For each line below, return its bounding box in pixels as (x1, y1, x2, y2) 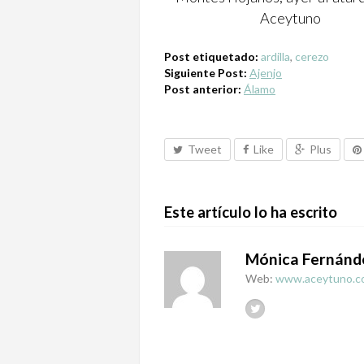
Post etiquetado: (164, 50, 258, 64)
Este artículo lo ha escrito (164, 203, 337, 222)
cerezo (295, 50, 329, 64)
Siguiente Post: (164, 66, 249, 80)
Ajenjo (249, 66, 282, 80)
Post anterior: (164, 82, 244, 97)
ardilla (261, 50, 290, 64)
